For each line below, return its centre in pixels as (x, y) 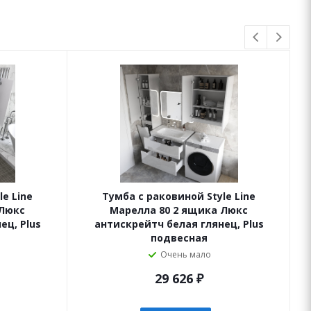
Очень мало (186, 254)
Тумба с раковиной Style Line (179, 196)
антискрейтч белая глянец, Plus (179, 224)
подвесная (179, 238)
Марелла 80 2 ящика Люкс (179, 210)
